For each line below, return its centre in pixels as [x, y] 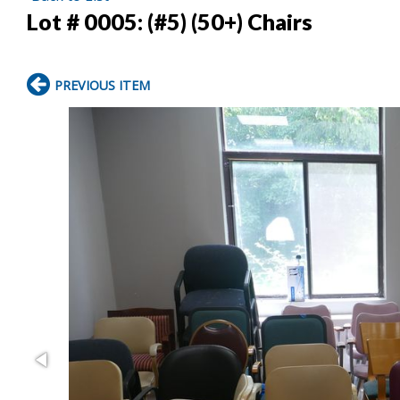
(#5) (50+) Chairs [230, 21]
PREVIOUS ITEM [102, 85]
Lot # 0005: [87, 21]
